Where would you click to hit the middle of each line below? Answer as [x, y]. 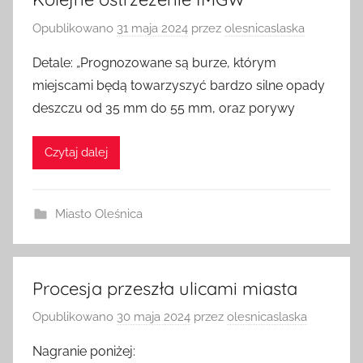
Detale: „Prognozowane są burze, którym [154, 66]
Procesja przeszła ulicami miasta [165, 291]
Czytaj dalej [76, 156]
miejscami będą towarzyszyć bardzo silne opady [179, 88]
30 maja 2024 [154, 320]
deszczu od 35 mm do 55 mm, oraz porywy [164, 111]
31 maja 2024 [152, 31]
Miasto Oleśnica [98, 217]
